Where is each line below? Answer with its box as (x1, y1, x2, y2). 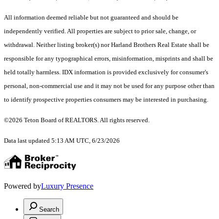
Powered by (4, 182, 41, 191)
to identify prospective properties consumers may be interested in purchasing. (4, 96, 208, 104)
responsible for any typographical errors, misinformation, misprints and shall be (4, 55, 213, 63)
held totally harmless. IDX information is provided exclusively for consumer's (4, 68, 208, 76)
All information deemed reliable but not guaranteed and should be (4, 14, 178, 22)
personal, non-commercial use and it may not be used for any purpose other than (4, 82, 215, 90)
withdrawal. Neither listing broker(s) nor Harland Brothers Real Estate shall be (4, 41, 209, 49)
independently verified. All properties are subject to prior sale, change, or (4, 27, 196, 35)
